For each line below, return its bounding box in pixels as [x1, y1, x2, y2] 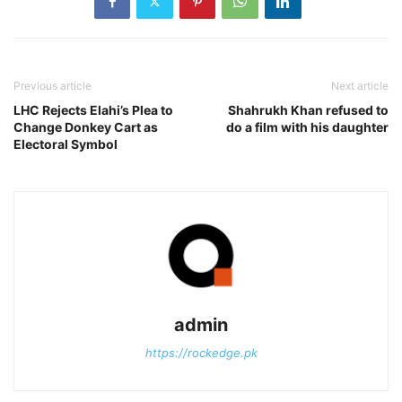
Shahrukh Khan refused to [228, 102, 389, 118]
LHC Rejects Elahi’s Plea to [13, 102, 173, 118]
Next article [331, 79, 389, 93]
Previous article [13, 79, 92, 93]
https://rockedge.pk [144, 345, 258, 361]
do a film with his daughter [226, 119, 389, 135]
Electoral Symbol [13, 136, 118, 153]
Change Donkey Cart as [13, 119, 158, 135]
